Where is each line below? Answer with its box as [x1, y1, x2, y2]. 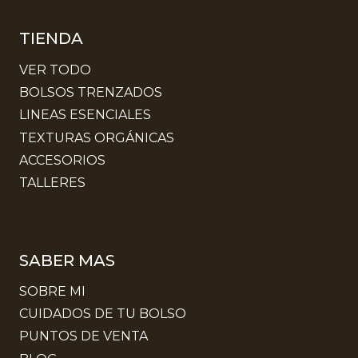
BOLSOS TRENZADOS [19, 85, 162, 101]
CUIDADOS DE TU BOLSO [19, 306, 186, 322]
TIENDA [19, 29, 83, 49]
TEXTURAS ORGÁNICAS [19, 129, 174, 145]
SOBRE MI [19, 284, 86, 300]
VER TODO [19, 62, 91, 78]
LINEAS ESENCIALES [19, 107, 151, 123]
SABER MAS [19, 250, 115, 270]
